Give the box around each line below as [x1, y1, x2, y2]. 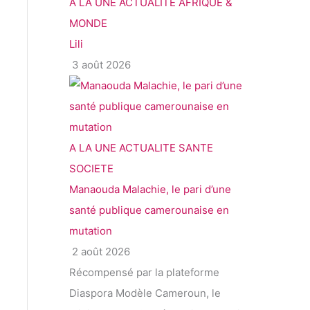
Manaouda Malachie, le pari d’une [69, 183, 231, 197]
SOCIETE [69, 162, 113, 176]
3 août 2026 [69, 58, 131, 72]
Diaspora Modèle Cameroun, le [69, 286, 221, 300]
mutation [69, 224, 112, 238]
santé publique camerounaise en [69, 203, 229, 217]
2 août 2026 [69, 245, 130, 259]
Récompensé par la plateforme [69, 266, 219, 280]
